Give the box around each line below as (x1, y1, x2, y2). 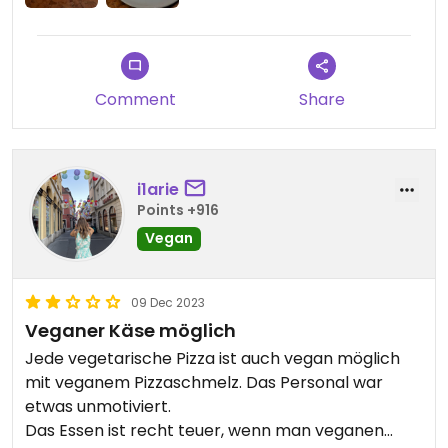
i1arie (137, 177, 179, 201)
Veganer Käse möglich (25, 318, 236, 344)
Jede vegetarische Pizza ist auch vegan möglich (25, 347, 400, 371)
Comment (94, 88, 176, 112)
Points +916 (137, 199, 219, 220)
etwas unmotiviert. (25, 395, 175, 419)
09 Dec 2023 (131, 294, 205, 312)
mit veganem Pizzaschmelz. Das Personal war (25, 371, 383, 395)
